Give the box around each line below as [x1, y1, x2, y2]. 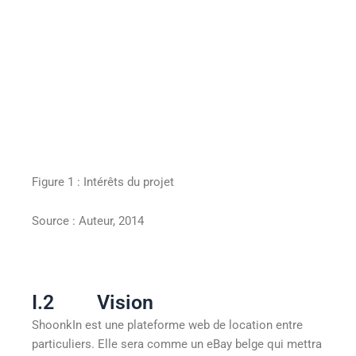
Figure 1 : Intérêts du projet [32, 174, 174, 189]
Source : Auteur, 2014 [32, 214, 144, 229]
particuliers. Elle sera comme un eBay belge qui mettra [32, 337, 322, 352]
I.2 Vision [32, 291, 153, 315]
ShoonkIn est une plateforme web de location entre [32, 318, 303, 333]
